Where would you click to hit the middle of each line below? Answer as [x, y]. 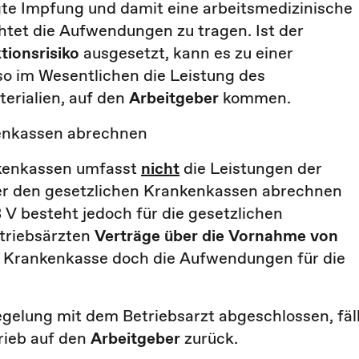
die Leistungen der [251, 168]
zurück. [209, 338]
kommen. [257, 98]
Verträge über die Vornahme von [216, 236]
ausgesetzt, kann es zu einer [186, 53]
